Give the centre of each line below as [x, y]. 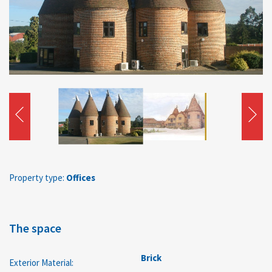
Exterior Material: [41, 262]
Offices [80, 177]
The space [35, 228]
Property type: [37, 177]
